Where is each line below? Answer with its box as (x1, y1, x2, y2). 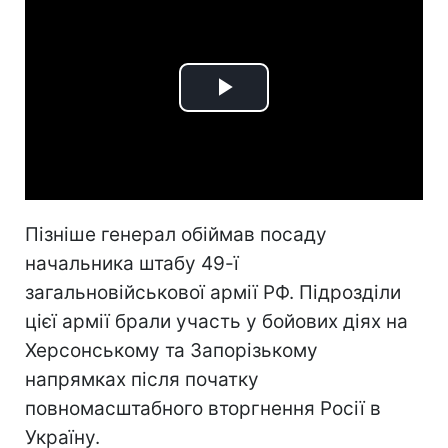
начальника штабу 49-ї (25, 251, 239, 275)
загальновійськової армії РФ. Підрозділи (25, 280, 401, 304)
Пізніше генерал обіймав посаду (25, 222, 327, 246)
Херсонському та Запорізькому (25, 338, 318, 362)
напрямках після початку (25, 367, 259, 391)
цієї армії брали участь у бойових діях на (25, 309, 408, 333)
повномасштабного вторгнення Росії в (25, 396, 381, 420)
